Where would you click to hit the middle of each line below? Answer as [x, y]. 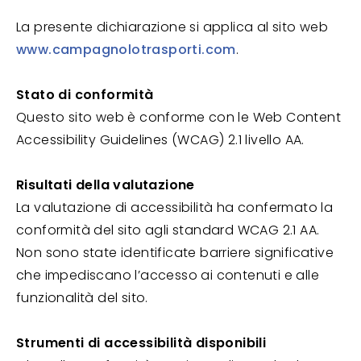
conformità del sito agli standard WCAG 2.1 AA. [168, 230]
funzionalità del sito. [82, 298]
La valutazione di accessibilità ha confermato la [175, 207]
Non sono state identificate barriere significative [175, 253]
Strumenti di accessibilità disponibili [141, 343]
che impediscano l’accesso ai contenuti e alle [168, 275]
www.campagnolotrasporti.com [126, 50]
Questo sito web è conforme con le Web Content [178, 117]
